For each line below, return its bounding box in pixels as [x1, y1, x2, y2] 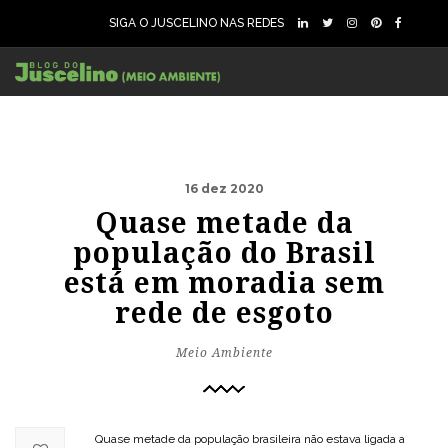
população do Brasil [72, 237, 376, 270]
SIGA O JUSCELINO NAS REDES [109, 16, 284, 30]
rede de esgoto [114, 297, 334, 330]
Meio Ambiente [175, 346, 273, 360]
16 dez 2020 [184, 181, 264, 196]
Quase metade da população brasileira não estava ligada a [95, 432, 405, 446]
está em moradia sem [63, 267, 385, 300]
